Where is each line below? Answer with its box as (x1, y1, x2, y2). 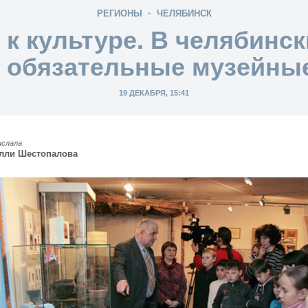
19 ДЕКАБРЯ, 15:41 (119, 89, 189, 97)
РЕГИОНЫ (96, 8, 142, 19)
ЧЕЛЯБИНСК (156, 8, 212, 19)
